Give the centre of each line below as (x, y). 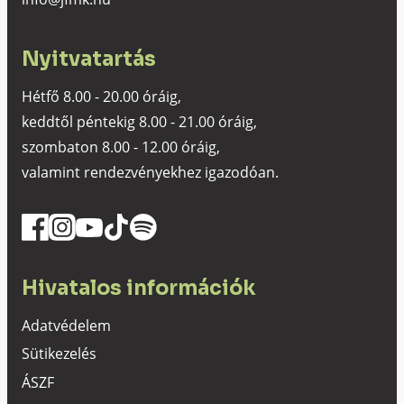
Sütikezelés (59, 354)
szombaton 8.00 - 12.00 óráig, (121, 147)
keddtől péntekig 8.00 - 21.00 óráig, (139, 122)
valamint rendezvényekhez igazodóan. (150, 173)
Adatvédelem (66, 326)
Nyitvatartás (89, 59)
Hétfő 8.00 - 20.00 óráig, (101, 97)
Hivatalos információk (139, 288)
